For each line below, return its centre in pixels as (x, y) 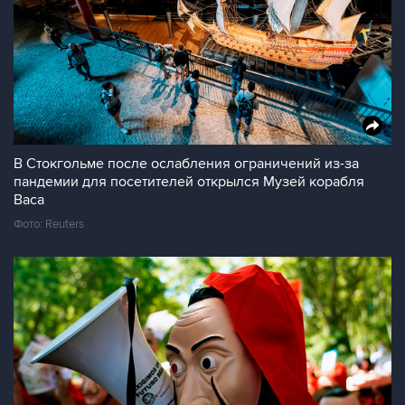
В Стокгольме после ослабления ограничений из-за (186, 164)
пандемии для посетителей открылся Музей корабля (189, 182)
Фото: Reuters (49, 224)
